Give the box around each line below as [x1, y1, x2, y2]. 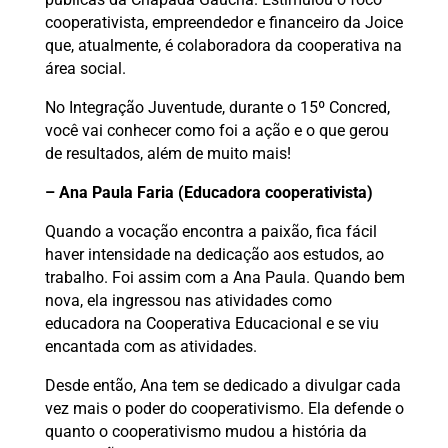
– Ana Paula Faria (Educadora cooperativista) [44, 182, 373, 202]
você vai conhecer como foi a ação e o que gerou [44, 120, 389, 140]
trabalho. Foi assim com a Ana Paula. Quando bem [44, 267, 405, 287]
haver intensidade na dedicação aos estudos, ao [44, 244, 384, 264]
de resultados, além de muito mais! [44, 143, 291, 163]
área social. [44, 58, 126, 78]
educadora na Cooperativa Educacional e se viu [44, 313, 379, 333]
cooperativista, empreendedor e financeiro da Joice [44, 12, 403, 32]
